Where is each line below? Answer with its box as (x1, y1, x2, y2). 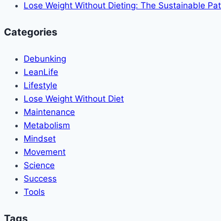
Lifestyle (24, 80, 57, 90)
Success (24, 173, 57, 184)
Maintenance (24, 107, 75, 117)
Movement (24, 147, 66, 157)
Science (24, 160, 55, 170)
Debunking (24, 53, 66, 64)
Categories (4, 26, 57, 38)
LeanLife (24, 67, 58, 77)
